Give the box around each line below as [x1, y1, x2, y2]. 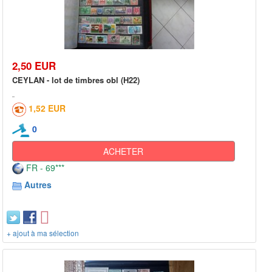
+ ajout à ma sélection [7, 227, 79, 238]
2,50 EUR [12, 58, 56, 73]
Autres [24, 178, 52, 191]
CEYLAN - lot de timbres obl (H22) [12, 73, 140, 86]
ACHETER [103, 144, 144, 157]
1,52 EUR [29, 101, 66, 114]
